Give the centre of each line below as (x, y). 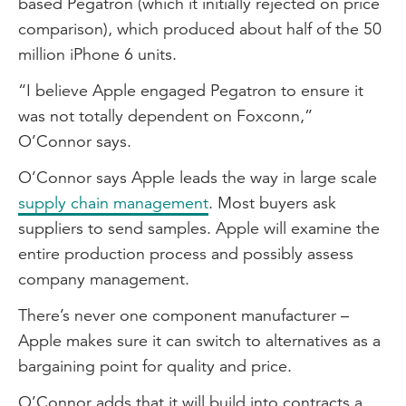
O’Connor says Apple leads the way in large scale (198, 177)
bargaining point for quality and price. (155, 366)
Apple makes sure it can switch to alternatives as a (199, 340)
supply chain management (113, 203)
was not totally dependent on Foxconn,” (165, 116)
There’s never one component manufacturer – (184, 315)
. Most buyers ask (272, 203)
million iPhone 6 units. (97, 54)
